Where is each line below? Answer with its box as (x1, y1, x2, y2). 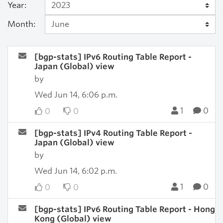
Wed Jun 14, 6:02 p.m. (34, 166, 117, 176)
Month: (7, 19, 35, 29)
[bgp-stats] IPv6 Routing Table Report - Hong (34, 205, 215, 214)
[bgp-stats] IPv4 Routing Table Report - (34, 128, 192, 138)
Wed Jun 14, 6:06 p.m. (34, 90, 117, 100)
